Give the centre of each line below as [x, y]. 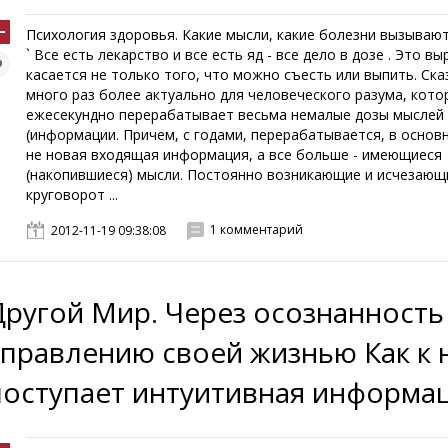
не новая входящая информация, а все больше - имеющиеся [234, 154]
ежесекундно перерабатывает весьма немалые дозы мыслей [235, 114]
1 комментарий [257, 229]
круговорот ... [72, 194]
